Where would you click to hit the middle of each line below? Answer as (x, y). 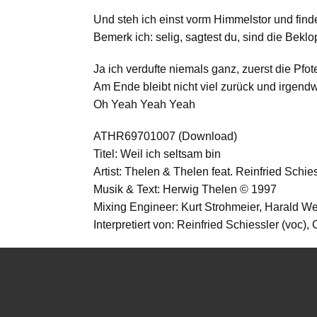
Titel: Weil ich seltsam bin (157, 154)
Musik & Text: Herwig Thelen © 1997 (185, 189)
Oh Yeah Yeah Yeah (144, 104)
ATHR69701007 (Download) (165, 136)
